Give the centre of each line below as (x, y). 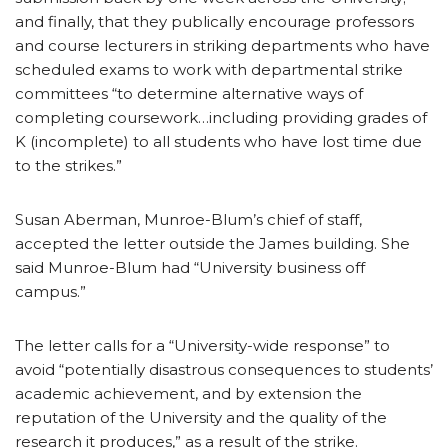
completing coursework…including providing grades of (221, 117)
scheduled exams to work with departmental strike (209, 69)
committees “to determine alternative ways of (189, 93)
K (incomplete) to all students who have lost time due (218, 141)
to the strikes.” (68, 165)
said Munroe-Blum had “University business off (190, 267)
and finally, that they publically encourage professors (214, 21)
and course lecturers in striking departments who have (222, 45)
